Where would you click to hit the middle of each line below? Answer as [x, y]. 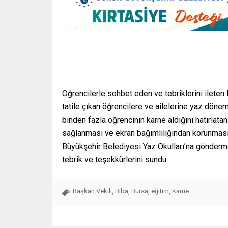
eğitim [160, 191]
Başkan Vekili [92, 191]
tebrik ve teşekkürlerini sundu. [115, 159]
